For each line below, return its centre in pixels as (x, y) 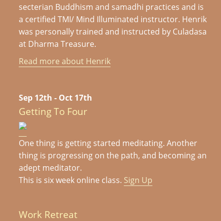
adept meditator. (51, 167)
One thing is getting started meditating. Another (108, 143)
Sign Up (138, 180)
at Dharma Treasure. (58, 44)
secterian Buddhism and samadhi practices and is (111, 7)
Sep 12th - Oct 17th (56, 97)
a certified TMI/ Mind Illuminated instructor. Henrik (113, 19)
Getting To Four (53, 111)
